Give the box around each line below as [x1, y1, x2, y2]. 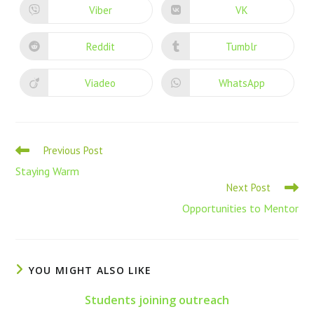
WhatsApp [218, 76, 265, 90]
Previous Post [43, 144, 104, 158]
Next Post [226, 181, 271, 195]
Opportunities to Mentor [182, 201, 299, 216]
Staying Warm [15, 164, 80, 179]
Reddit [86, 39, 115, 53]
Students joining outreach [85, 292, 229, 308]
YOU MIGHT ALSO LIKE [28, 264, 152, 278]
